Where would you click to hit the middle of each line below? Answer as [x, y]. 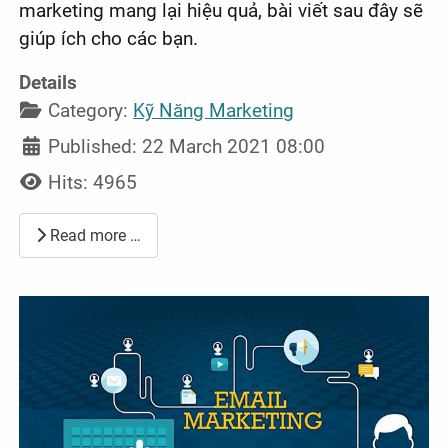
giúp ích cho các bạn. [109, 39]
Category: [88, 111]
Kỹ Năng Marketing [214, 111]
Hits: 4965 [93, 183]
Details [48, 83]
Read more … [94, 235]
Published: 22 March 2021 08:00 [187, 147]
